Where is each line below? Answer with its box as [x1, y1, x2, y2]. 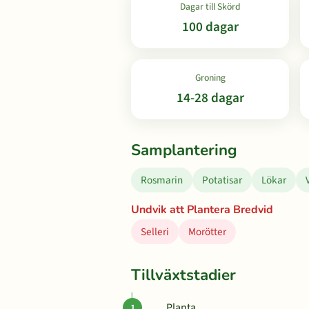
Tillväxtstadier [131, 264, 236, 286]
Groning [195, 71, 226, 84]
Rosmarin [141, 172, 183, 188]
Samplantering [131, 139, 237, 161]
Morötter [188, 224, 226, 239]
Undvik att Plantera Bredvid [131, 202, 273, 217]
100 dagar [181, 17, 239, 37]
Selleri [141, 224, 169, 239]
